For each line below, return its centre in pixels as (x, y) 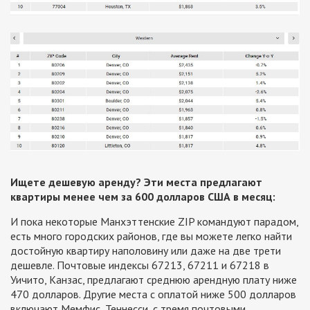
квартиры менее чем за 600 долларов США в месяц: (143, 197)
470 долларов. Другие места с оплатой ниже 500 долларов (153, 294)
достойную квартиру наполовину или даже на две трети (146, 251)
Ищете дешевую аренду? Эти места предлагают (136, 182)
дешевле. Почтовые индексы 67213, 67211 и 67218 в (140, 265)
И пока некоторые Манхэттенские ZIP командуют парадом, (154, 222)
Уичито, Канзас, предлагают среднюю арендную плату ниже (154, 280)
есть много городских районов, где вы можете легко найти (151, 236)
